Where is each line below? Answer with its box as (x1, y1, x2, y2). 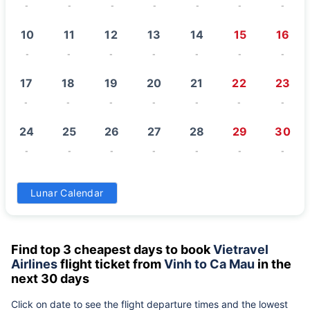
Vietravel (213, 241, 268, 257)
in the (255, 256, 291, 271)
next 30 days (11, 271, 92, 286)
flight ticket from (57, 256, 164, 271)
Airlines (11, 256, 57, 271)
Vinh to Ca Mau (164, 256, 255, 271)
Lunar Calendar (30, 186, 104, 199)
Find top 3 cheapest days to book (11, 241, 213, 257)
